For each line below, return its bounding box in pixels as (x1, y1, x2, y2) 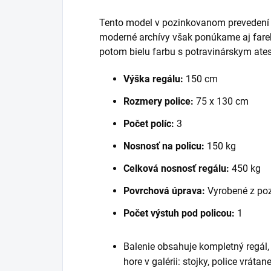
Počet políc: (123, 117, 174, 129)
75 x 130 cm (194, 95, 249, 107)
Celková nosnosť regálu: (123, 162, 229, 174)
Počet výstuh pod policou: (123, 207, 235, 219)
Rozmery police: (123, 95, 194, 107)
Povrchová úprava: (123, 184, 205, 197)
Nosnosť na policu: (123, 140, 204, 152)
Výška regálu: (123, 73, 183, 85)
